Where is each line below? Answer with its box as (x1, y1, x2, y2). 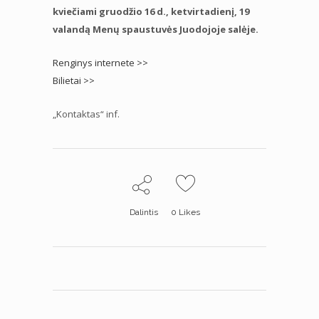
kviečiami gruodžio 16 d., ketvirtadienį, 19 (53, 4, 249, 18)
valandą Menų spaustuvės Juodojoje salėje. (53, 22, 258, 36)
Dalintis (130, 206, 158, 217)
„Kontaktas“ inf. (53, 107, 120, 120)
